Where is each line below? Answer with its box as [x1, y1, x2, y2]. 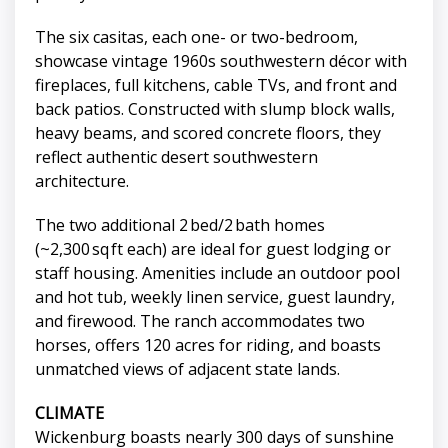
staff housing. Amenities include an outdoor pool [35, 262, 400, 285]
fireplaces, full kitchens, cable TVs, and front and [35, 74, 397, 97]
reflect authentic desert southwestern [35, 146, 318, 169]
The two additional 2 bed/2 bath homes [35, 214, 325, 237]
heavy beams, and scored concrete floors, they [35, 122, 381, 145]
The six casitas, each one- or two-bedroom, [35, 26, 358, 49]
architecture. [35, 170, 129, 193]
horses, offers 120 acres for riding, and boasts [35, 334, 381, 357]
